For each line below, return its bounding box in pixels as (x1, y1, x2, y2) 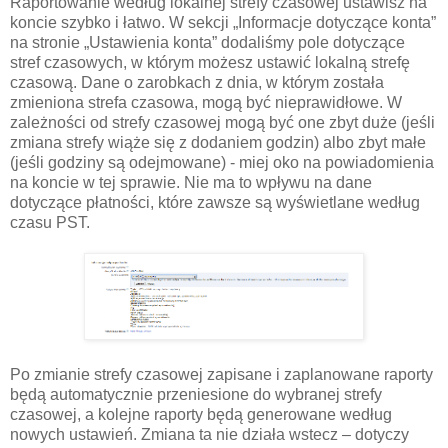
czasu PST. (10, 213, 90, 231)
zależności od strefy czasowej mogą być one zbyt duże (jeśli (10, 113, 435, 131)
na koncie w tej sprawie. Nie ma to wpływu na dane (10, 173, 372, 191)
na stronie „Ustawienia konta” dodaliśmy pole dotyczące (10, 33, 405, 51)
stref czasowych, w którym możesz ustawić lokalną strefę (10, 53, 410, 71)
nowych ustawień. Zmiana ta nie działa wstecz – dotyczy (10, 425, 409, 443)
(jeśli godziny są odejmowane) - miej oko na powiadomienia (10, 153, 434, 171)
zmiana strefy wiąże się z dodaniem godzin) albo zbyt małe (10, 133, 426, 151)
